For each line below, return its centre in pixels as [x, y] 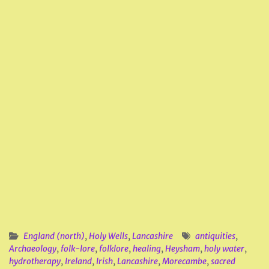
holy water [224, 249]
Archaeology [33, 249]
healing [147, 249]
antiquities [215, 236]
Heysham [183, 249]
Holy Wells [108, 236]
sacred [223, 261]
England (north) [54, 236]
